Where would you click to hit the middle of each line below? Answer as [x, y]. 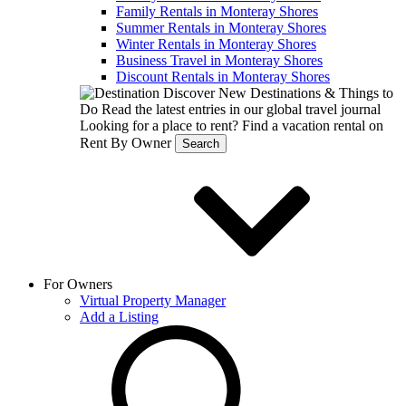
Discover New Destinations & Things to [276, 93]
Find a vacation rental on [313, 126]
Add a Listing [119, 317]
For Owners [80, 284]
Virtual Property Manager [153, 300]
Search [201, 144]
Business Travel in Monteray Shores [219, 60]
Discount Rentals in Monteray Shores [223, 77]
